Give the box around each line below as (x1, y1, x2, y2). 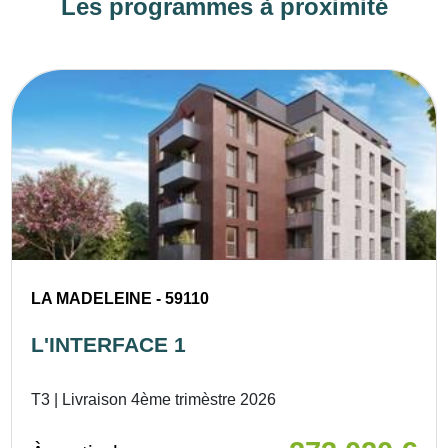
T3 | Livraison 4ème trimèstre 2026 (31, 391, 277, 409)
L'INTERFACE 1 (31, 333, 187, 357)
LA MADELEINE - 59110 (31, 290, 210, 308)
